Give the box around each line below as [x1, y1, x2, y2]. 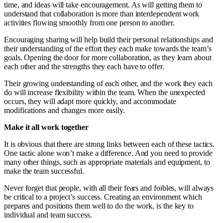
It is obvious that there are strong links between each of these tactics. [4, 140, 215, 149]
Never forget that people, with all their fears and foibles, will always [4, 184, 214, 193]
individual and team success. [4, 211, 92, 220]
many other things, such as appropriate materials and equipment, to [4, 158, 210, 167]
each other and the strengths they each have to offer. [4, 62, 164, 71]
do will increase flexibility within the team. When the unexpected [4, 88, 205, 97]
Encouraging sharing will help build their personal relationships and [4, 35, 213, 44]
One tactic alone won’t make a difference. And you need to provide [4, 149, 213, 158]
